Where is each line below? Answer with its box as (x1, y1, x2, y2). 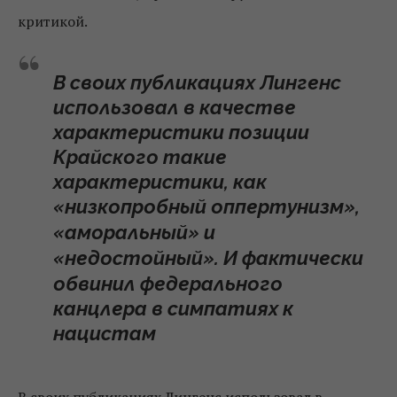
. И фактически (214, 246, 363, 269)
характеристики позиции (53, 121, 309, 144)
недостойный (65, 246, 203, 269)
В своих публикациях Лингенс (53, 71, 341, 94)
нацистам (53, 322, 156, 345)
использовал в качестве (53, 96, 296, 119)
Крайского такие (53, 145, 227, 168)
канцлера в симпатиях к (53, 297, 293, 320)
